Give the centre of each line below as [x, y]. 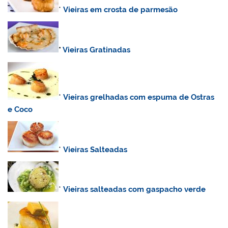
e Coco [20, 109]
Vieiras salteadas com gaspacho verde [135, 190]
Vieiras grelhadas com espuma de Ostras [139, 97]
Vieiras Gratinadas [97, 50]
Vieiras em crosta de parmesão [121, 9]
